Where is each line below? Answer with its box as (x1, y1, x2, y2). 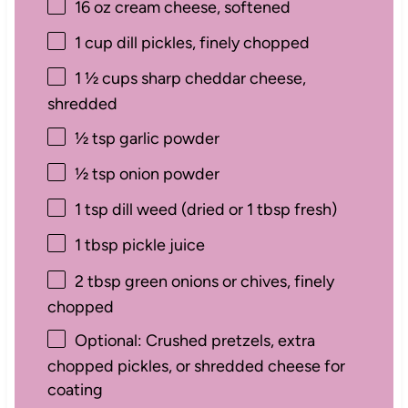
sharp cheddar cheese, (137, 68, 306, 89)
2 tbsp (74, 270, 121, 291)
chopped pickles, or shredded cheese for (46, 355, 345, 376)
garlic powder (115, 127, 219, 148)
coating (46, 379, 103, 400)
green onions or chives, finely (120, 270, 334, 291)
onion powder (115, 163, 219, 184)
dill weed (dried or (107, 199, 247, 220)
